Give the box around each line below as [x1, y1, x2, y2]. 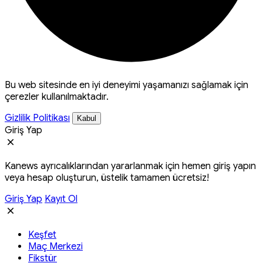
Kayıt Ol [45, 193, 77, 205]
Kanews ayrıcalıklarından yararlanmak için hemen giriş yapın [5, 160, 256, 172]
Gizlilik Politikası [5, 112, 70, 124]
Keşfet [28, 228, 56, 241]
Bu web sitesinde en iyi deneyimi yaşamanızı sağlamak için [5, 79, 248, 91]
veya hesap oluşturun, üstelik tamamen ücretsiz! [5, 171, 209, 184]
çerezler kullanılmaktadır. [5, 90, 109, 103]
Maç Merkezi [28, 240, 83, 252]
